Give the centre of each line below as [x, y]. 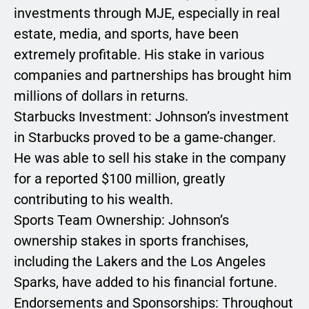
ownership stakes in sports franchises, [131, 241]
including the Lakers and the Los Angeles [140, 262]
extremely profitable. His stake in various [139, 55]
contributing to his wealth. [93, 200]
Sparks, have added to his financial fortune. [146, 282]
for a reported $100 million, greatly [119, 179]
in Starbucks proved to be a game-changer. [145, 138]
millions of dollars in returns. [101, 96]
